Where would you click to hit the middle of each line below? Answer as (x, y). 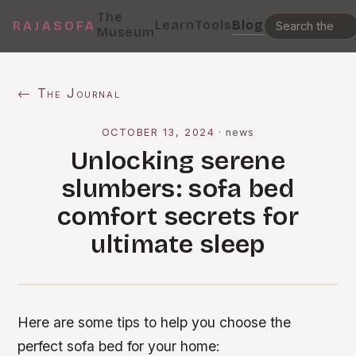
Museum (126, 32)
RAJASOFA (55, 26)
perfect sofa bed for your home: (119, 346)
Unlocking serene (178, 161)
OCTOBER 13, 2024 (158, 132)
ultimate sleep (178, 244)
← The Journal (69, 93)
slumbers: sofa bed (178, 189)
